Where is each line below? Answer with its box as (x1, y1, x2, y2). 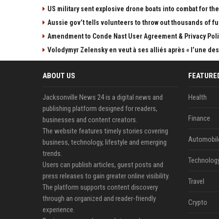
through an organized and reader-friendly (43, 194, 156, 203)
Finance (188, 114, 210, 123)
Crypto (188, 198, 207, 207)
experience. (43, 205, 75, 215)
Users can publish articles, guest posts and (43, 160, 163, 170)
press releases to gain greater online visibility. (43, 172, 170, 181)
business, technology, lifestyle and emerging (43, 138, 167, 147)
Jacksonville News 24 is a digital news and (43, 93, 163, 102)
